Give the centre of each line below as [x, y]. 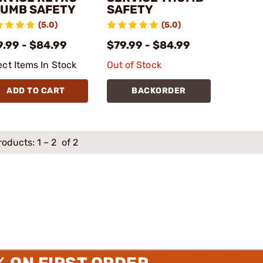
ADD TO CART [36, 90]
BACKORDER [159, 90]
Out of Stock [134, 65]
